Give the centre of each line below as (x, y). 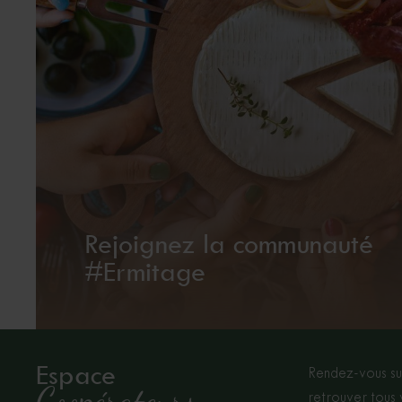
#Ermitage (145, 272)
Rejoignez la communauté (229, 245)
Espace (76, 376)
